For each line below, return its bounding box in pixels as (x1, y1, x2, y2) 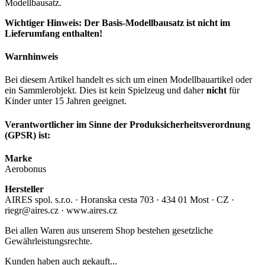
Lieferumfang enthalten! (5, 28, 102, 38)
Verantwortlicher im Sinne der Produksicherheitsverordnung (5, 119, 250, 130)
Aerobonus (5, 163, 46, 174)
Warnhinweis (5, 51, 58, 62)
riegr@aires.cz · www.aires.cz (5, 205, 117, 215)
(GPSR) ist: (5, 130, 50, 140)
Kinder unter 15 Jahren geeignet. (5, 96, 127, 106)
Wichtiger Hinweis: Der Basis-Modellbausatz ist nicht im (5, 17, 230, 28)
